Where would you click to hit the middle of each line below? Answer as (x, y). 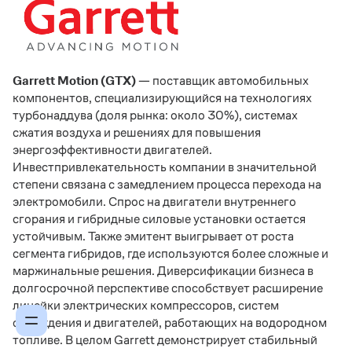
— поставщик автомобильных (224, 80)
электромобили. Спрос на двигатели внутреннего (154, 201)
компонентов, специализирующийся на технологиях (162, 97)
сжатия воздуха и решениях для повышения (137, 132)
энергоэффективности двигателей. (112, 149)
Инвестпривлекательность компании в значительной (165, 167)
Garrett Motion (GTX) (75, 80)
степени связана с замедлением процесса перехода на (167, 184)
